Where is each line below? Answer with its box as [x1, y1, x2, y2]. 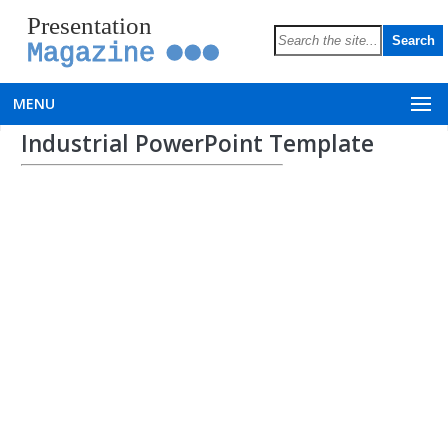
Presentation [26, 10, 152, 39]
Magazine [26, 37, 155, 69]
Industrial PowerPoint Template [21, 128, 374, 159]
